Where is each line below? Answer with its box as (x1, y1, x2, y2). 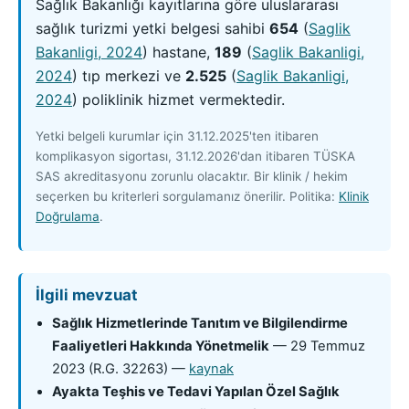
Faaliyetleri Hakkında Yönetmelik (52, 337, 269, 354)
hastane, (148, 42, 215, 61)
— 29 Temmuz (269, 337, 365, 354)
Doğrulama (36, 208, 100, 224)
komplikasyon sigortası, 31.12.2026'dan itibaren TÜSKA (36, 148, 355, 163)
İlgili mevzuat (36, 286, 138, 305)
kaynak (189, 360, 234, 377)
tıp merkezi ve (78, 66, 185, 85)
